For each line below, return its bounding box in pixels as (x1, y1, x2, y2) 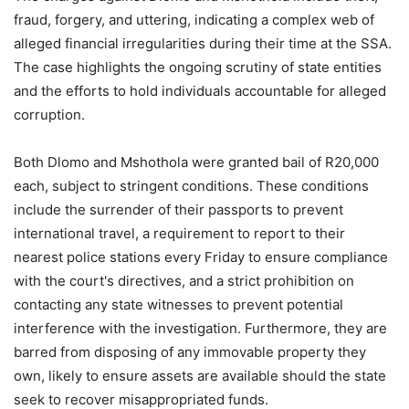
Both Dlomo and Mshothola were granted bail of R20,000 (14, 152, 379, 171)
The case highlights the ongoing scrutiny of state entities (14, 58, 382, 76)
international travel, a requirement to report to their (14, 224, 345, 242)
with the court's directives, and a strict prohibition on (14, 271, 354, 289)
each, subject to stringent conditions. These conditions (14, 176, 369, 194)
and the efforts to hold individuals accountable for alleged (14, 81, 386, 100)
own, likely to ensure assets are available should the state (14, 366, 386, 384)
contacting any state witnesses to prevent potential (14, 295, 343, 313)
